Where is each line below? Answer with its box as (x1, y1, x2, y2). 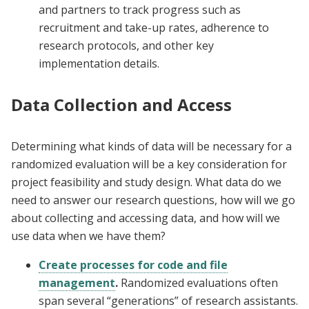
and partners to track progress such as (39, 2, 241, 18)
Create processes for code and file (39, 257, 228, 273)
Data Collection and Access (11, 93, 232, 117)
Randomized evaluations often (118, 275, 278, 291)
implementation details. (39, 56, 159, 72)
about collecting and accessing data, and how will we (11, 210, 280, 226)
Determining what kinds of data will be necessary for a (11, 139, 292, 154)
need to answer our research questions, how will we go (11, 192, 295, 208)
